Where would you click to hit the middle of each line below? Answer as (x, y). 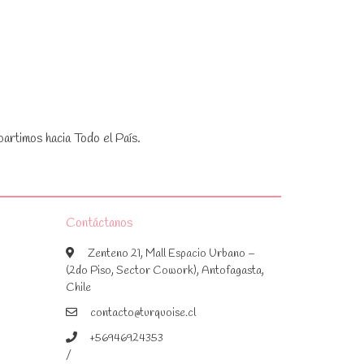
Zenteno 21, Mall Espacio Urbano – (171, 253)
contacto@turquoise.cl (143, 313)
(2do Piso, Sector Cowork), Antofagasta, (165, 271)
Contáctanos (99, 223)
